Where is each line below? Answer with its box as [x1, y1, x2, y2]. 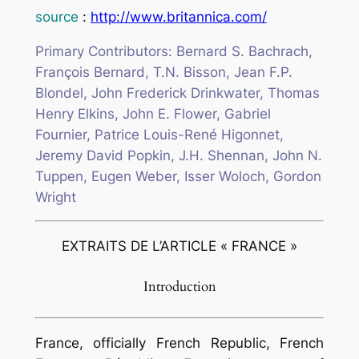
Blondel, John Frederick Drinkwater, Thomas [34, 84, 320, 101]
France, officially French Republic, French [34, 335, 325, 351]
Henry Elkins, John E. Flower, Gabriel [34, 105, 271, 122]
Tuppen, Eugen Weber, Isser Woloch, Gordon [34, 167, 321, 184]
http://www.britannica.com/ [90, 8, 267, 25]
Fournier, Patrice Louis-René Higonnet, [34, 126, 284, 143]
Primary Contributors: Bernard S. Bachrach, [34, 42, 313, 59]
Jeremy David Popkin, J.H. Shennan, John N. [34, 147, 322, 163]
